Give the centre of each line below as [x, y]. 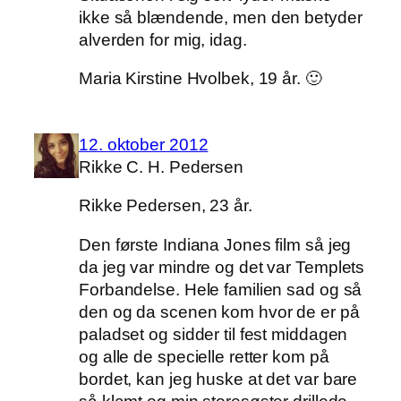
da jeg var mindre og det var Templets [222, 267]
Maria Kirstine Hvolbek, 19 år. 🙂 [200, 79]
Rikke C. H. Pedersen [161, 166]
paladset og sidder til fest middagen [213, 334]
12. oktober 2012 [144, 144]
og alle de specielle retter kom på [204, 356]
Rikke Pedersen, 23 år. [166, 206]
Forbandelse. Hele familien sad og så [221, 289]
